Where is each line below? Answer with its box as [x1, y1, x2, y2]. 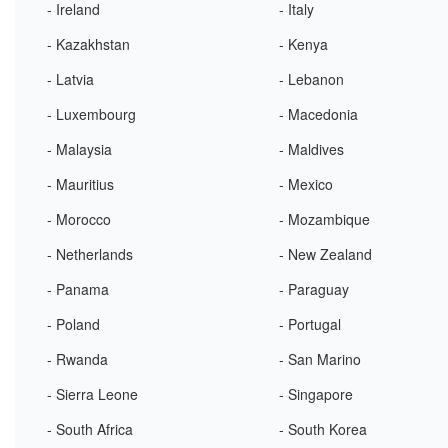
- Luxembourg [47, 104, 136, 124]
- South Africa [47, 419, 133, 439]
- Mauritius [47, 174, 114, 194]
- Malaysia [47, 139, 112, 159]
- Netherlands [47, 244, 133, 264]
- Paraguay [279, 279, 350, 299]
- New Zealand [279, 244, 373, 264]
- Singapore [279, 384, 354, 404]
